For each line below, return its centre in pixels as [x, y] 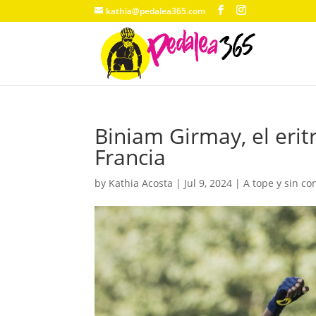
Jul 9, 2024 [208, 183]
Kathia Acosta [141, 183]
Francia [130, 157]
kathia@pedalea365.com [156, 11]
